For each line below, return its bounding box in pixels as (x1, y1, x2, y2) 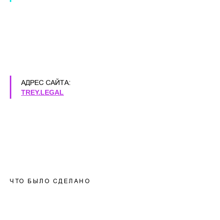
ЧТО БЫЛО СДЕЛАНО (10, 177, 90, 185)
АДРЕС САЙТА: (21, 79, 71, 86)
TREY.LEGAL (21, 88, 64, 96)
